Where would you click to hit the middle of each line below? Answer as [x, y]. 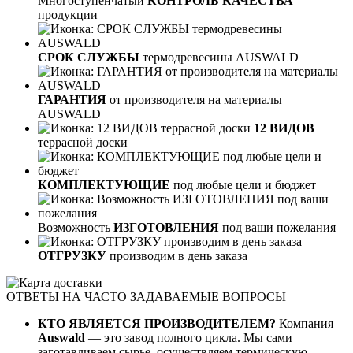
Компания [306, 324]
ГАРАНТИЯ [72, 100]
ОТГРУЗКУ [72, 256]
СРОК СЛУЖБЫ [89, 58]
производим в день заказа [177, 256]
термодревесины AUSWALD [219, 58]
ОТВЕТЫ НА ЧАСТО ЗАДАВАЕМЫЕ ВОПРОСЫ [146, 297]
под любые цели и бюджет [243, 185]
